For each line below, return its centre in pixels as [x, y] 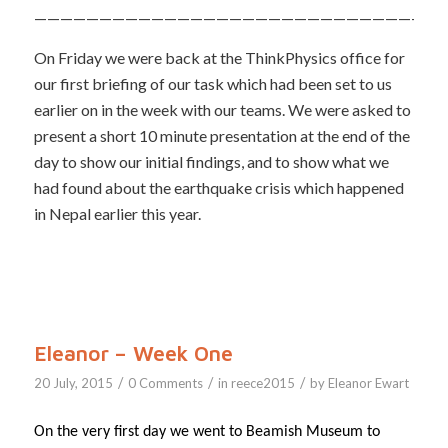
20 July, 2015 [73, 382]
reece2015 [262, 382]
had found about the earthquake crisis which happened [218, 187]
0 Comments [165, 382]
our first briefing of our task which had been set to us [212, 83]
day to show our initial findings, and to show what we [211, 161]
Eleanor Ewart [368, 382]
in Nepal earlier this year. [117, 213]
